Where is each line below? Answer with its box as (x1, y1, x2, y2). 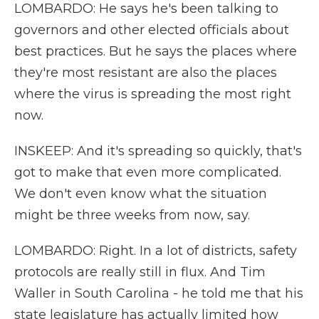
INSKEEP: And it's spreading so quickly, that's (14, 143, 302, 159)
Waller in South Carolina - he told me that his (14, 286, 303, 301)
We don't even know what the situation (14, 186, 267, 202)
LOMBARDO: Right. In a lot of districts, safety (14, 243, 297, 258)
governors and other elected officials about (14, 22, 289, 38)
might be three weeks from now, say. (14, 207, 250, 223)
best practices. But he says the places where (14, 43, 297, 59)
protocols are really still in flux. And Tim (14, 264, 266, 280)
